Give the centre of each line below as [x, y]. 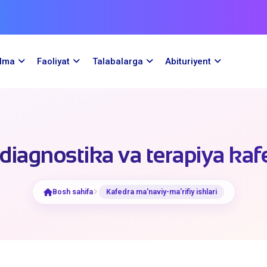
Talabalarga [117, 61]
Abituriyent [188, 61]
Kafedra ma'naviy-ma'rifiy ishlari [161, 192]
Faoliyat [54, 61]
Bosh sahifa [72, 192]
